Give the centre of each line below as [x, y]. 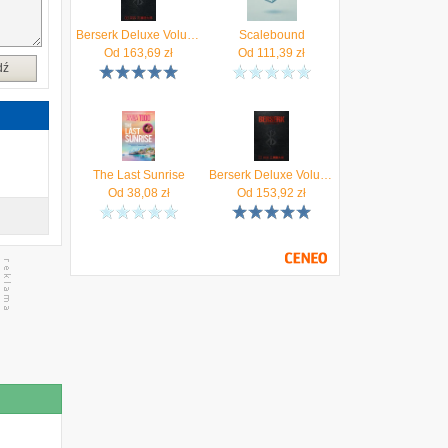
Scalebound [271, 35]
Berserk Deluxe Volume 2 [193, 35]
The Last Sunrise [138, 175]
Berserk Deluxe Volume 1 [326, 175]
